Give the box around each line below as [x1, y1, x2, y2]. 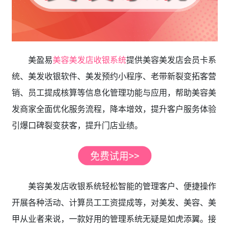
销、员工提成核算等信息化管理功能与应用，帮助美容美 [11, 87, 216, 99]
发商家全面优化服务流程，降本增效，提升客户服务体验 [11, 103, 216, 115]
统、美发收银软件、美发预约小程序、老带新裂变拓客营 [11, 71, 216, 82]
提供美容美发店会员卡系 [126, 54, 216, 66]
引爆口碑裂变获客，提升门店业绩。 [11, 120, 143, 131]
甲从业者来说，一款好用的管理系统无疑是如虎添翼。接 [11, 213, 216, 225]
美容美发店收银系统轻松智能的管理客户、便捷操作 [28, 180, 216, 192]
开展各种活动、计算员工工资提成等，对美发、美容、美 [11, 197, 216, 209]
